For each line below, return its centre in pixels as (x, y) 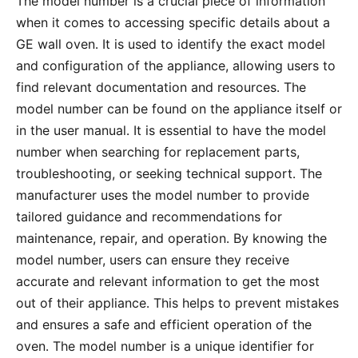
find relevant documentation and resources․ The (161, 87)
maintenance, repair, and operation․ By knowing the (171, 238)
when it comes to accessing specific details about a (173, 22)
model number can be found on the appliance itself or (179, 108)
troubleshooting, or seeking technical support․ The (169, 173)
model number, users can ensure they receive (153, 259)
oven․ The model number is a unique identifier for (165, 346)
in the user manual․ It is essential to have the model (171, 130)
